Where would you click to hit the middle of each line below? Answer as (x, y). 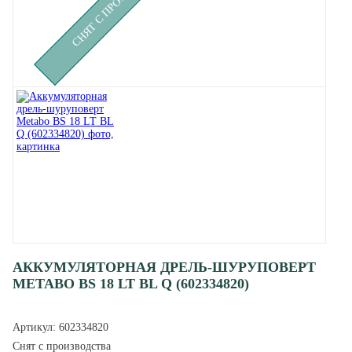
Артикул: (36, 327)
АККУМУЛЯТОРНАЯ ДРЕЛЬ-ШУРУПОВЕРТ (164, 267)
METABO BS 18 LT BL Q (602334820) (131, 284)
